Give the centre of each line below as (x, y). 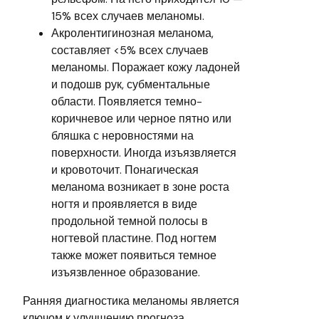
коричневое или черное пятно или (141, 118)
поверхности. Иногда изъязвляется (144, 152)
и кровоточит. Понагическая (125, 169)
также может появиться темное (134, 255)
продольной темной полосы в (130, 221)
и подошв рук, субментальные (131, 84)
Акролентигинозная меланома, (132, 33)
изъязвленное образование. (126, 272)
